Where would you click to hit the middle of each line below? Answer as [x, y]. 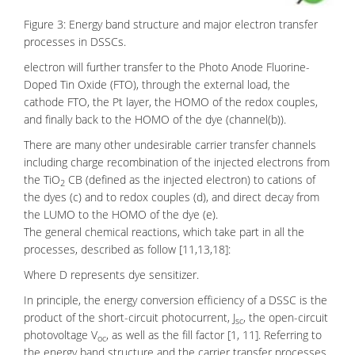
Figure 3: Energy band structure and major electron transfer [171, 24]
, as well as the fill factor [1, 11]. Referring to [214, 335]
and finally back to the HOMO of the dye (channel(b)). [155, 119]
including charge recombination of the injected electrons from [177, 162]
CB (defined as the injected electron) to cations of [190, 179]
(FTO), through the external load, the [198, 84]
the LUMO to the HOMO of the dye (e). [121, 214]
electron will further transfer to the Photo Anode [145, 67]
